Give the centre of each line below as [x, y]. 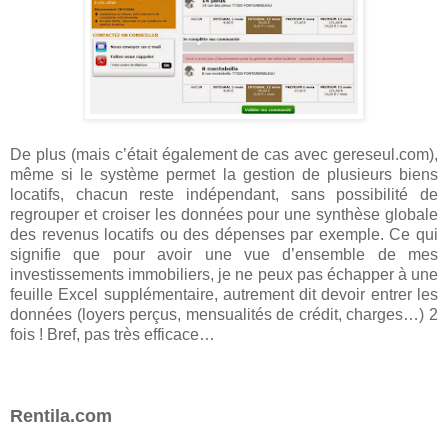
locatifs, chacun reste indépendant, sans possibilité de [224, 194]
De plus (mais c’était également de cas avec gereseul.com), [224, 154]
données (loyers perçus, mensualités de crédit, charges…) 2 [224, 314]
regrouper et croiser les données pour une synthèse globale [224, 214]
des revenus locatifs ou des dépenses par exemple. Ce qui [224, 234]
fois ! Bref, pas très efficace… [112, 334]
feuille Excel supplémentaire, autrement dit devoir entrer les [224, 294]
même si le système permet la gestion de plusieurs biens [224, 174]
